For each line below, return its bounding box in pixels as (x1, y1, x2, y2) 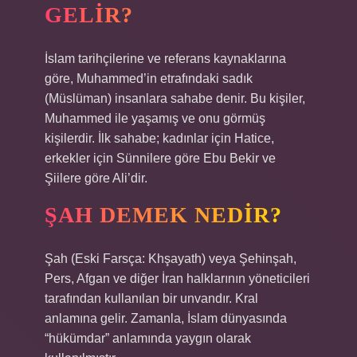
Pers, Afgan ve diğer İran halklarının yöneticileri (45, 272, 310, 285)
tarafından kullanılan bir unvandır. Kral (45, 292, 258, 305)
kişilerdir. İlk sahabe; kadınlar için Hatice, (45, 131, 274, 145)
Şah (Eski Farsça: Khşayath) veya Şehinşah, (45, 252, 296, 265)
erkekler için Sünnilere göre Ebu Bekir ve (45, 151, 276, 165)
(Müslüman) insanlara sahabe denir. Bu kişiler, (45, 92, 305, 105)
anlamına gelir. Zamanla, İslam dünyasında (45, 312, 287, 325)
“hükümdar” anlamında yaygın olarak (45, 331, 251, 345)
